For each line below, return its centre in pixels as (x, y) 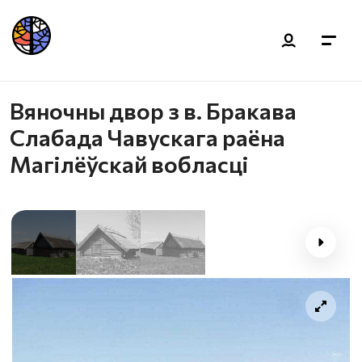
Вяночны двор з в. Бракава (153, 111)
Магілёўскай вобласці (129, 164)
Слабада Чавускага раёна (147, 137)
